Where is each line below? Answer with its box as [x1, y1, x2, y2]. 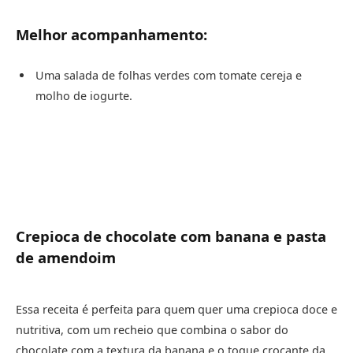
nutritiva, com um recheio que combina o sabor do [16, 322, 288, 338]
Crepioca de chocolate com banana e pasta [16, 226, 326, 247]
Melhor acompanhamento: [16, 24, 207, 45]
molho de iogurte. [35, 88, 132, 104]
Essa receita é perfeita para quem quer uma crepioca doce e [16, 302, 337, 318]
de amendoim [16, 247, 116, 268]
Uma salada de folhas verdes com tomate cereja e [35, 68, 302, 84]
